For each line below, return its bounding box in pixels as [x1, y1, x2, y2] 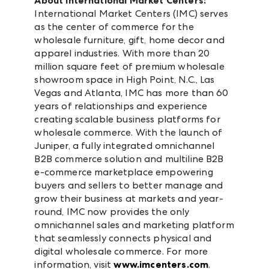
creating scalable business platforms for [34, 113, 220, 125]
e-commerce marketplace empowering [34, 166, 213, 178]
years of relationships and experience [34, 100, 208, 112]
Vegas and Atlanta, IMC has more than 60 [34, 87, 229, 99]
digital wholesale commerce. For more [34, 246, 208, 258]
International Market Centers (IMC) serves [34, 8, 228, 20]
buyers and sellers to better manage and [34, 180, 223, 192]
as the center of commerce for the [34, 21, 194, 33]
